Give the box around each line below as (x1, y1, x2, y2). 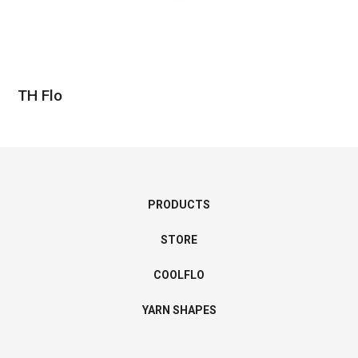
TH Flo (18, 86, 63, 105)
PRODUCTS (148, 198, 210, 212)
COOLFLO (153, 268, 205, 282)
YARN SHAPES (141, 304, 217, 317)
